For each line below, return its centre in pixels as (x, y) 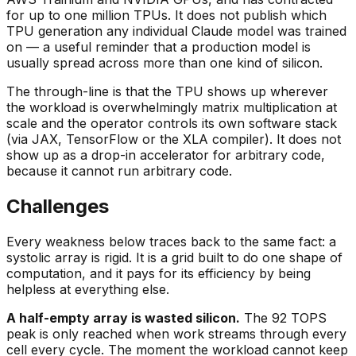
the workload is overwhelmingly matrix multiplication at (172, 108)
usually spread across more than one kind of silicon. (164, 63)
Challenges (58, 207)
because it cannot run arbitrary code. (119, 171)
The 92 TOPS (283, 318)
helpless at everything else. (88, 290)
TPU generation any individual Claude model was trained (176, 31)
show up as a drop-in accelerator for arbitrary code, (166, 155)
